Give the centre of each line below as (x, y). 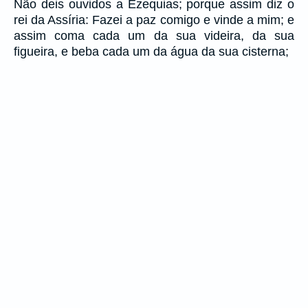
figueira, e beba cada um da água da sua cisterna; (151, 51)
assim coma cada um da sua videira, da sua (154, 35)
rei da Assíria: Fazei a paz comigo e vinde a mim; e (154, 20)
